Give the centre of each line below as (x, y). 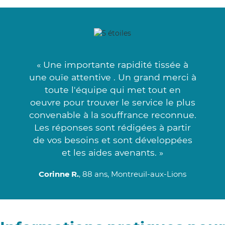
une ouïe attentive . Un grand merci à (113, 77)
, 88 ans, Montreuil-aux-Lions (133, 174)
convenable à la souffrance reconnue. (113, 115)
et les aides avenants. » (113, 152)
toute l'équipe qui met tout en (113, 89)
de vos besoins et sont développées (113, 140)
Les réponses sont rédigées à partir (113, 127)
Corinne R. (59, 174)
